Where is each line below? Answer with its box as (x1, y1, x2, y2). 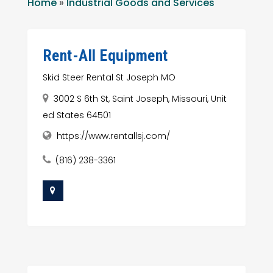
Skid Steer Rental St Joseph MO (42, 71, 175, 83)
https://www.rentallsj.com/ (56, 130, 170, 142)
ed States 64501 (42, 109, 111, 121)
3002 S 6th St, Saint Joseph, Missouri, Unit (53, 93, 227, 105)
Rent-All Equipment (42, 46, 168, 65)
